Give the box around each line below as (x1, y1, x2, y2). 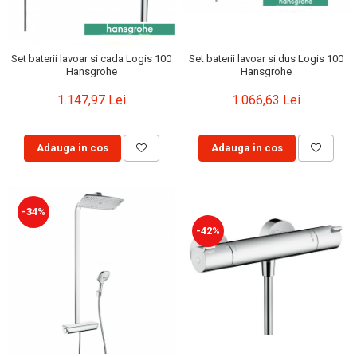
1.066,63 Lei (231, 92, 300, 108)
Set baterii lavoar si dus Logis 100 (188, 53, 343, 65)
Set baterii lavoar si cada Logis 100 (11, 53, 171, 65)
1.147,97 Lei (57, 92, 126, 108)
